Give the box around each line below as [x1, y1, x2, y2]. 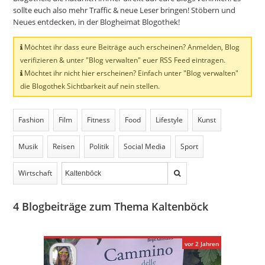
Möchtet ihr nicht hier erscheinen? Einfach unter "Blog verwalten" [22, 68, 239, 78]
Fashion [18, 115, 44, 125]
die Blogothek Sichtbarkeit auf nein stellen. [20, 81, 160, 91]
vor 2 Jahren [185, 240, 219, 248]
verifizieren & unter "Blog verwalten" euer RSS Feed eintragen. [20, 55, 226, 65]
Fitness [87, 115, 111, 125]
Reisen [53, 141, 75, 151]
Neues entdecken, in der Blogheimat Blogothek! [13, 17, 180, 27]
